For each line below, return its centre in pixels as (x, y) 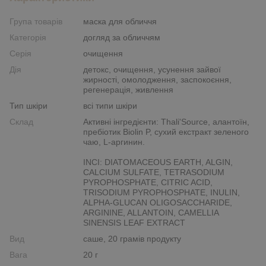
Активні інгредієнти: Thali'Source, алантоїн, (166, 121)
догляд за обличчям (122, 37)
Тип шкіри (28, 105)
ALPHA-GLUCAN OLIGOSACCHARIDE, (158, 202)
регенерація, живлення (128, 89)
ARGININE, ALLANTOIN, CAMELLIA (151, 212)
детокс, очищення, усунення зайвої (152, 69)
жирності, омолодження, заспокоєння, (157, 79)
